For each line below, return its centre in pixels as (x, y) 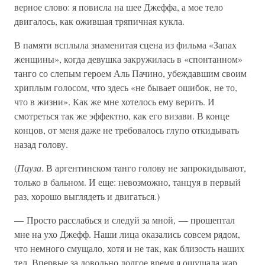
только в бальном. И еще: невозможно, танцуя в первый (127, 182)
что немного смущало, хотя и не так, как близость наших (129, 248)
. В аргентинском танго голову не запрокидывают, (144, 168)
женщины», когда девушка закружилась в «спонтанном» (128, 59)
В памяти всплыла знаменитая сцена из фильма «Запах (125, 45)
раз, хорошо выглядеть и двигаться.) (87, 196)
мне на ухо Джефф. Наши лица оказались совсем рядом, (127, 234)
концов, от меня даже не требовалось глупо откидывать (127, 130)
